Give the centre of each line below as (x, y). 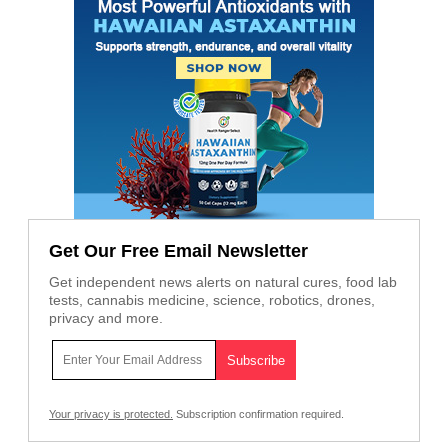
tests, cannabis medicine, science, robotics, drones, (212, 300)
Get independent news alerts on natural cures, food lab (223, 282)
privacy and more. (106, 318)
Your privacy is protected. (111, 414)
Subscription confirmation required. (258, 414)
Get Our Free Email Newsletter (178, 251)
